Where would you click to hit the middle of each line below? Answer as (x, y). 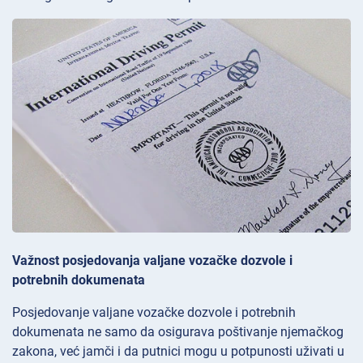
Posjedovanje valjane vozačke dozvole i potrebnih (154, 312)
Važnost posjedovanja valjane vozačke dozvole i (152, 260)
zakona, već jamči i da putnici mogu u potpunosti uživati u (178, 351)
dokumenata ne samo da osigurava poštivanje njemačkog (178, 331)
